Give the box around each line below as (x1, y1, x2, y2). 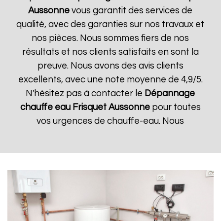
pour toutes (149, 103, 201, 112)
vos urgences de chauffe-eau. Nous (37, 116, 184, 126)
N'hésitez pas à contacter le (26, 89, 145, 98)
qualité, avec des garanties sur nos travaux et (16, 20, 205, 29)
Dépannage (145, 89, 195, 98)
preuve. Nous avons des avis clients (37, 61, 184, 71)
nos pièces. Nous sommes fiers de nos (32, 34, 189, 43)
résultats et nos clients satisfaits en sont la (22, 47, 199, 57)
